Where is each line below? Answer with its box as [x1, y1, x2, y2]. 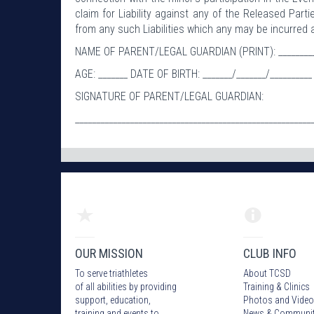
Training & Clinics [243, 280, 310, 292]
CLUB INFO [243, 245, 296, 261]
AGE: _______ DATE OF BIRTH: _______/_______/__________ [75, 67, 312, 81]
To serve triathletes [75, 267, 148, 279]
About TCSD [243, 267, 291, 279]
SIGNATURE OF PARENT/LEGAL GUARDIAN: [75, 89, 264, 103]
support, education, [75, 294, 151, 306]
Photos [243, 294, 273, 306]
